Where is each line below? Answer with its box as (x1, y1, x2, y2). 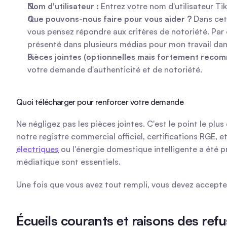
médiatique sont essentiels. (16, 157, 121, 167)
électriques (16, 144, 59, 154)
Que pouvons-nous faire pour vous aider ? (27, 14, 192, 24)
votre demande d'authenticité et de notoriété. (27, 64, 202, 74)
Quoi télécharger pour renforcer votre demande (16, 97, 184, 107)
